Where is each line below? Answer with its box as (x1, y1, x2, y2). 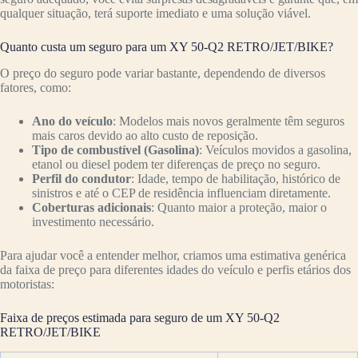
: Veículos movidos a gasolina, (199, 142, 352, 157)
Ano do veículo (32, 113, 113, 128)
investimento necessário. (32, 214, 154, 229)
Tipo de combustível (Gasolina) (32, 142, 199, 157)
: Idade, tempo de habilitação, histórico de (131, 171, 340, 185)
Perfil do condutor (32, 171, 131, 185)
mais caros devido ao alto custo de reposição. (32, 128, 258, 142)
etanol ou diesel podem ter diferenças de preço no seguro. (32, 157, 320, 171)
